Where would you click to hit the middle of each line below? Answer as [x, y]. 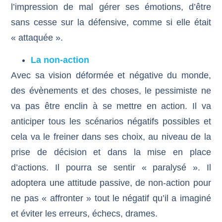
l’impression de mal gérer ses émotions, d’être [111, 7]
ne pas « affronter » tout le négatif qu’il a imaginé [111, 198]
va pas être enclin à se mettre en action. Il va [111, 106]
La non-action [60, 60]
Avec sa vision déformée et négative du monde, [111, 76]
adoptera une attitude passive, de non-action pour [111, 183]
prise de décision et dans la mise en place [111, 152]
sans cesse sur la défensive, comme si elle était [111, 22]
